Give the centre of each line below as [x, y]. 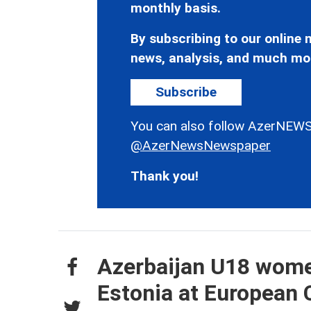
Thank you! [165, 176]
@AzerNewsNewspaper [201, 145]
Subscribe [186, 92]
